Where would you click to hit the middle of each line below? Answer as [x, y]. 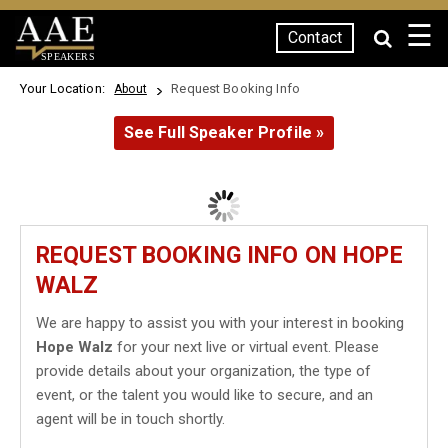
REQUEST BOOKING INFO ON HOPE [219, 255]
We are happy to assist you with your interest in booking [220, 323]
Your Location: [66, 88]
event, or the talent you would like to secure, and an [204, 395]
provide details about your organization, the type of [203, 371]
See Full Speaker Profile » [224, 132]
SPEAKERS [67, 56]
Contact [315, 37]
